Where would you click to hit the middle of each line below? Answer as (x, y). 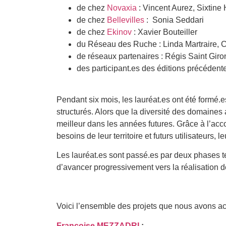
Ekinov (119, 32)
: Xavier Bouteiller (164, 32)
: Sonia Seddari (175, 20)
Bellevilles (126, 20)
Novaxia (122, 8)
